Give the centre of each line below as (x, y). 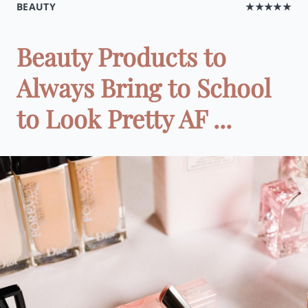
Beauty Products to (121, 56)
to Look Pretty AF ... (124, 118)
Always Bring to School (144, 87)
